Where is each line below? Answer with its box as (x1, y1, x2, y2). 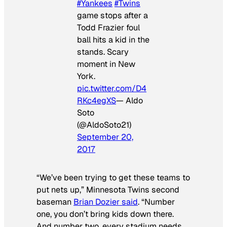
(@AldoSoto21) (77, 119, 131, 130)
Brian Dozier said (73, 196, 138, 207)
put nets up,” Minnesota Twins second (36, 184, 179, 195)
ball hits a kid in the (77, 34, 149, 45)
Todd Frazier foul (77, 22, 140, 33)
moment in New (77, 58, 135, 69)
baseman (36, 196, 73, 207)
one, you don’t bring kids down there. (36, 208, 174, 219)
